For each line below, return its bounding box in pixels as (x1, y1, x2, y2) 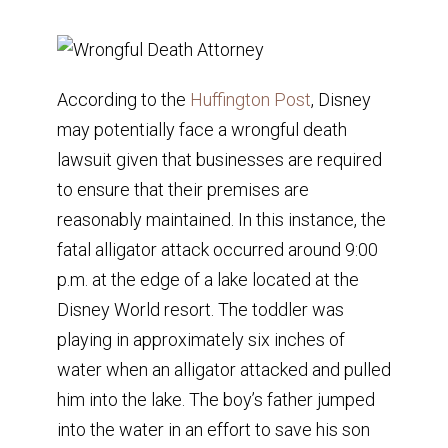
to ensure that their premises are (56, 178, 309, 200)
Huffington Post (189, 88, 311, 110)
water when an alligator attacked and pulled (56, 358, 391, 380)
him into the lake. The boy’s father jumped (56, 388, 375, 410)
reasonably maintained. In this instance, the (56, 208, 386, 230)
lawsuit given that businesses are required (56, 148, 382, 170)
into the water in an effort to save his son (56, 418, 370, 440)
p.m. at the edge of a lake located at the (56, 268, 359, 290)
